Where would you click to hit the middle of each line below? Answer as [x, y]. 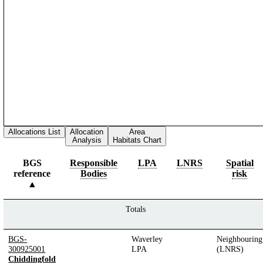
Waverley [147, 239]
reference [32, 173]
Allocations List [35, 131]
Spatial [240, 163]
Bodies [94, 173]
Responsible [94, 163]
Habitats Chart [137, 140]
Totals [135, 209]
